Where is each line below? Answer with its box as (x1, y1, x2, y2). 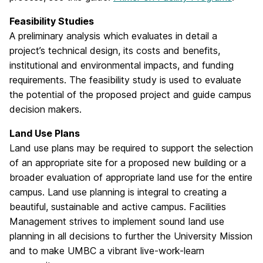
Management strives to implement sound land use (9, 215, 224, 227)
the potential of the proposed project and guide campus (9, 89, 251, 100)
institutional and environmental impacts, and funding (9, 59, 234, 71)
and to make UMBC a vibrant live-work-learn (9, 245, 204, 257)
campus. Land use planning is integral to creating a (9, 186, 227, 198)
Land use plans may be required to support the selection (9, 142, 253, 154)
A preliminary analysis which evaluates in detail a (9, 30, 217, 42)
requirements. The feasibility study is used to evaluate (9, 74, 241, 86)
